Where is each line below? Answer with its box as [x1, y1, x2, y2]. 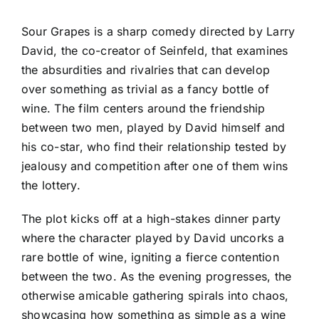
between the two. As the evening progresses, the [21, 269, 292, 284]
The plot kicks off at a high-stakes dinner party [21, 211, 281, 226]
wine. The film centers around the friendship [21, 101, 266, 116]
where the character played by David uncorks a [21, 231, 284, 246]
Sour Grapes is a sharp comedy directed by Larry [21, 24, 296, 39]
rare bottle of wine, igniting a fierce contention [21, 250, 279, 265]
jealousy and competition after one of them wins [21, 159, 288, 174]
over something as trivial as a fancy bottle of [21, 82, 270, 97]
